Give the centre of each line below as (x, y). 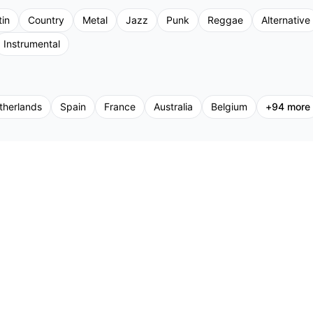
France (120, 107)
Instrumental (32, 44)
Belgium (229, 107)
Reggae (225, 20)
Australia (173, 107)
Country (46, 20)
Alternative (286, 20)
